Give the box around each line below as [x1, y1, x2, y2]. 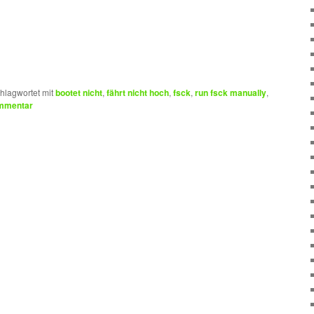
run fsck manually [195, 86, 266, 99]
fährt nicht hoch [107, 86, 169, 99]
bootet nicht [55, 86, 102, 99]
